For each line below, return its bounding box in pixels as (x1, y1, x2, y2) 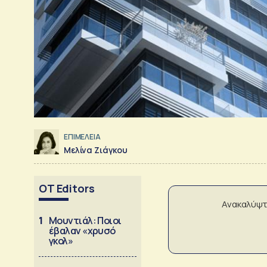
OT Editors (39, 181, 95, 195)
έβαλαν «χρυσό (49, 223, 116, 237)
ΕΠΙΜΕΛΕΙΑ (64, 132, 101, 142)
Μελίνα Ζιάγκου (64, 144, 128, 156)
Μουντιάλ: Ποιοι (49, 213, 122, 227)
